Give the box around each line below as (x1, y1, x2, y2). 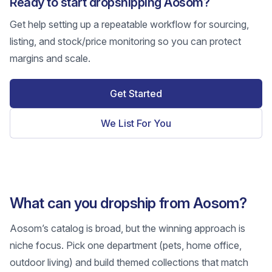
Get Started (110, 87, 162, 100)
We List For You (101, 117, 171, 129)
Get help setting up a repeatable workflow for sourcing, (10, 18, 249, 30)
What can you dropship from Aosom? (10, 194, 247, 212)
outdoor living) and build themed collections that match (10, 256, 248, 268)
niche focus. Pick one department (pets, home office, (10, 239, 242, 251)
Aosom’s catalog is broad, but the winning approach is (10, 222, 245, 234)
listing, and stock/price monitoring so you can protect (10, 35, 241, 47)
